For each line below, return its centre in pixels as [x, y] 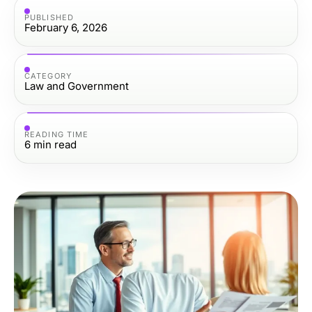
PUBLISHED [49, 17]
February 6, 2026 [66, 27]
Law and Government [77, 86]
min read [55, 144]
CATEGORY [48, 76]
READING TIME [57, 134]
